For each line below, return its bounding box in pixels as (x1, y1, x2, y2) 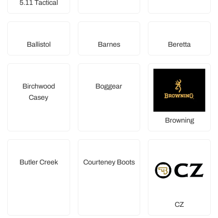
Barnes (97, 40, 120, 48)
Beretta (168, 40, 191, 48)
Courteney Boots (83, 158, 135, 166)
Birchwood (22, 82, 55, 90)
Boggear (95, 82, 123, 90)
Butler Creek (19, 158, 58, 166)
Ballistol (26, 40, 51, 48)
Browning (164, 116, 194, 124)
